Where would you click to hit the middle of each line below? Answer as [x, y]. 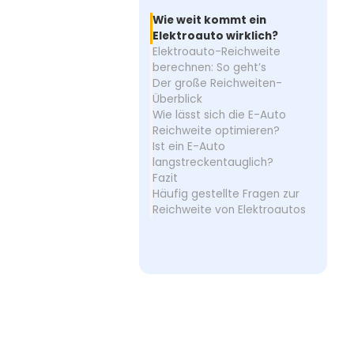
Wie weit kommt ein [209, 21]
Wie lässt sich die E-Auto [219, 115]
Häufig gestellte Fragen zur [226, 194]
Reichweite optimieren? [216, 131]
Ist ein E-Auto [188, 147]
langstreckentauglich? [213, 163]
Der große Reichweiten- [217, 84]
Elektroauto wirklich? [215, 36]
